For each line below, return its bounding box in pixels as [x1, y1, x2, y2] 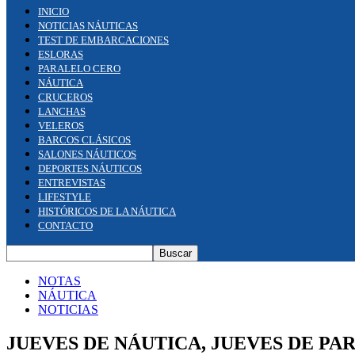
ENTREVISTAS [38, 177, 105, 189]
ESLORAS [38, 48, 83, 60]
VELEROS [38, 120, 84, 132]
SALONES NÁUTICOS [38, 148, 136, 160]
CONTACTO [38, 219, 93, 231]
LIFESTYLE [38, 191, 91, 203]
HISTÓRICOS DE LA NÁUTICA [38, 205, 176, 217]
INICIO [38, 6, 69, 17]
